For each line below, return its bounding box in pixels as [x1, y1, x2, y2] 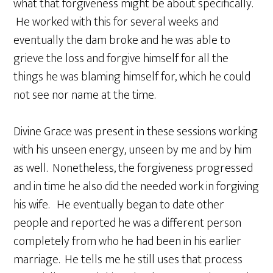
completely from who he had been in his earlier [13, 230, 242, 252]
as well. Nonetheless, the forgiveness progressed [13, 157, 253, 179]
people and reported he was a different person [13, 212, 242, 233]
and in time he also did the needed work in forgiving [13, 175, 260, 197]
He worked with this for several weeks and [13, 11, 219, 32]
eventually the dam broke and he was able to [13, 29, 231, 51]
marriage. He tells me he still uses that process [13, 249, 243, 270]
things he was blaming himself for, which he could [13, 66, 251, 87]
